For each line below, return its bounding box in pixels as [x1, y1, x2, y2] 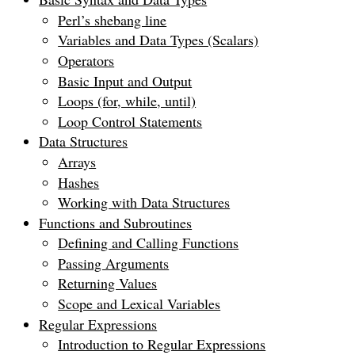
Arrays [58, 151, 97, 171]
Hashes [58, 172, 100, 192]
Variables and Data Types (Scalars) [58, 30, 259, 50]
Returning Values [58, 273, 158, 293]
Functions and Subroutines [39, 212, 193, 232]
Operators [58, 50, 115, 70]
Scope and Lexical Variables [58, 294, 221, 314]
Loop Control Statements [58, 111, 203, 131]
